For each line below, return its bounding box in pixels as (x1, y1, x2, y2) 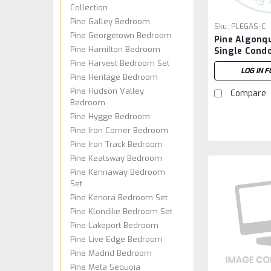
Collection (70, 2, 108, 13)
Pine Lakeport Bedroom (70, 220, 158, 230)
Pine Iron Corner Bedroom (70, 125, 168, 135)
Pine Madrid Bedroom (70, 247, 152, 258)
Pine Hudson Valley (70, 85, 144, 96)
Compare (230, 88, 266, 100)
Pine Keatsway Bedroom (70, 152, 162, 163)
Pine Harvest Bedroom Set (70, 57, 169, 68)
